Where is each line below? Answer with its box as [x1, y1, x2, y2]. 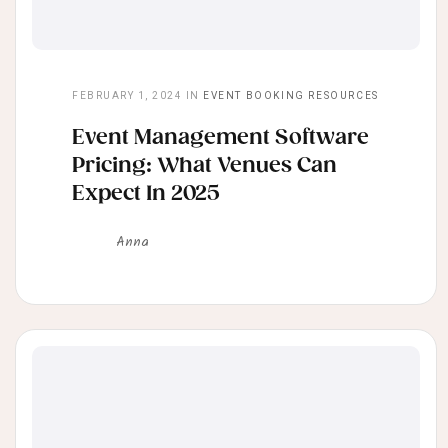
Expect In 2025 [72, 182, 220, 207]
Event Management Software [72, 126, 369, 151]
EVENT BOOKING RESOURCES [203, 90, 379, 102]
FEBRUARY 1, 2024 [72, 90, 182, 102]
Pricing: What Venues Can [72, 154, 337, 179]
